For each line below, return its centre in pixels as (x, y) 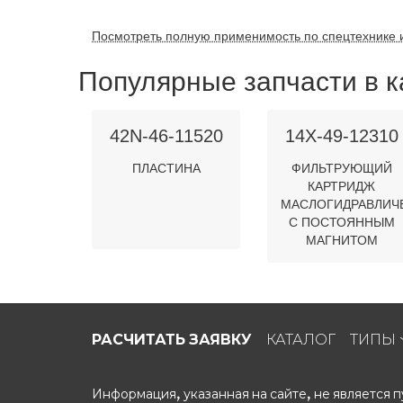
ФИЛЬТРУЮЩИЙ (341, 168)
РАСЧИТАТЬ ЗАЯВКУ (172, 339)
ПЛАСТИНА (166, 168)
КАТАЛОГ (300, 339)
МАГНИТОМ (341, 240)
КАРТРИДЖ (341, 186)
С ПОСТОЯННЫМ (341, 222)
